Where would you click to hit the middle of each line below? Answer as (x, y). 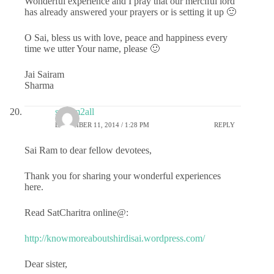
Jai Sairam (44, 74)
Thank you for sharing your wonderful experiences (123, 176)
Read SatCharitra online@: (76, 212)
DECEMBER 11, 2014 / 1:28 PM (102, 125)
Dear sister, (46, 264)
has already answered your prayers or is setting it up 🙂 (130, 12)
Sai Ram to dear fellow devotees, (88, 150)
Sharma (39, 85)
